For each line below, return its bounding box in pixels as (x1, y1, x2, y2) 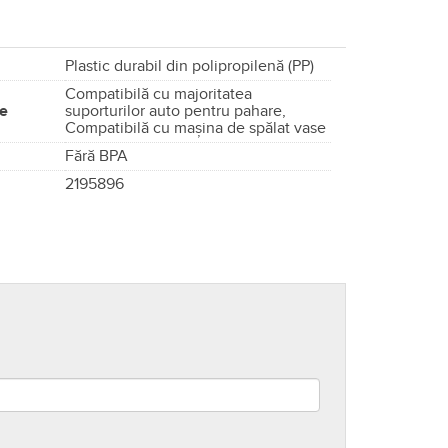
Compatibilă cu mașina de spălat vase (65, 118, 326, 139)
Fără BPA (65, 146, 128, 167)
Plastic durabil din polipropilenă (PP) (65, 56, 314, 77)
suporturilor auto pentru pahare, (65, 101, 286, 122)
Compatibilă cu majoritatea (65, 84, 252, 105)
